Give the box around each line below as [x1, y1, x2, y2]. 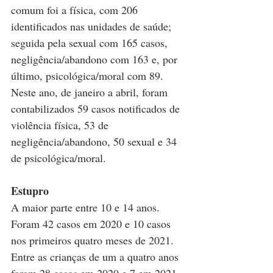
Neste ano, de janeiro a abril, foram [11, 84, 171, 99]
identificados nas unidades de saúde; [11, 18, 174, 34]
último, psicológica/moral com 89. [11, 68, 166, 83]
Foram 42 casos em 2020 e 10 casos [11, 216, 174, 231]
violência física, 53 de [11, 117, 112, 132]
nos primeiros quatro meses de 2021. [11, 232, 177, 247]
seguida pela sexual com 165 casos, [11, 35, 171, 50]
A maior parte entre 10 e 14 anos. [11, 199, 163, 214]
